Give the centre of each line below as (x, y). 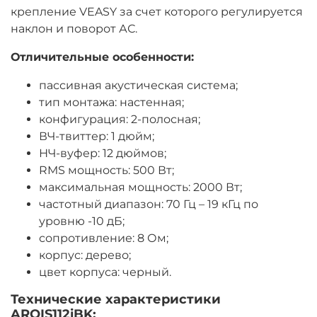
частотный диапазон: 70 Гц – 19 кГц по (149, 204)
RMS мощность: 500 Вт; (106, 171)
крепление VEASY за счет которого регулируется (157, 12)
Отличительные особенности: (102, 57)
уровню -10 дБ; (82, 221)
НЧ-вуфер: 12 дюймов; (103, 154)
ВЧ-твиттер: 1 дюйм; (97, 137)
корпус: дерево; (85, 255)
